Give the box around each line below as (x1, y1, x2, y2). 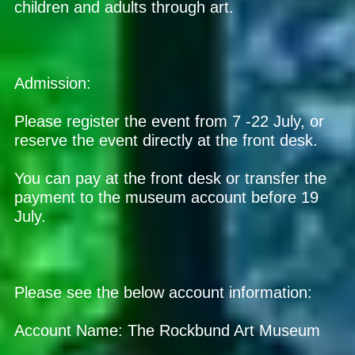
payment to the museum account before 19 (14, 188, 319, 206)
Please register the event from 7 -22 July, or (14, 112, 325, 130)
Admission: (14, 74, 92, 92)
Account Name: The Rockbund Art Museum (14, 321, 321, 339)
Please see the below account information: (14, 283, 313, 301)
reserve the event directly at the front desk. (14, 131, 319, 149)
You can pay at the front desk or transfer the (14, 169, 327, 187)
